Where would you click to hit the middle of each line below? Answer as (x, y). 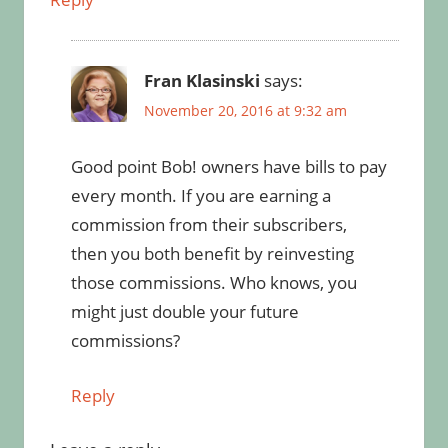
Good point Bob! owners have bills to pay (228, 167)
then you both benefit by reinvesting (212, 254)
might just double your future (184, 312)
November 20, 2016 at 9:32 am (245, 111)
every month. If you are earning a (200, 196)
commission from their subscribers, (208, 225)
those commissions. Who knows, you (213, 283)
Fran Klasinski (201, 81)
